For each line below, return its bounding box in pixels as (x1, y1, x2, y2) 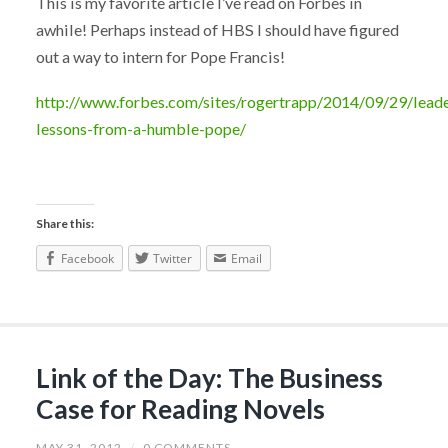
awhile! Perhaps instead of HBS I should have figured (35, 19, 399, 39)
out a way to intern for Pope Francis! (35, 46, 285, 66)
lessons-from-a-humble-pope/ (35, 118, 246, 138)
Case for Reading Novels (35, 392, 325, 425)
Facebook (60, 250, 114, 268)
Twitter (152, 250, 192, 268)
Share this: (35, 216, 94, 232)
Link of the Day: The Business (35, 361, 383, 394)
